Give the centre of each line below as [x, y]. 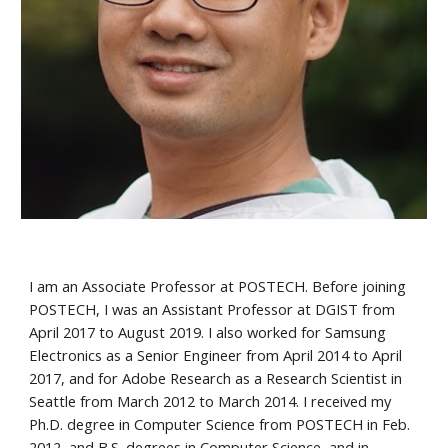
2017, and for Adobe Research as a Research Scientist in [216, 377]
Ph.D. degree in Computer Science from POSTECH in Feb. [220, 423]
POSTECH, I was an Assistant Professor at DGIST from [212, 308]
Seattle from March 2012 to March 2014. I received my [210, 400]
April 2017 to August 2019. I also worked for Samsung [208, 331]
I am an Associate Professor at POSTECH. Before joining [218, 285]
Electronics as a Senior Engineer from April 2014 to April [216, 354]
